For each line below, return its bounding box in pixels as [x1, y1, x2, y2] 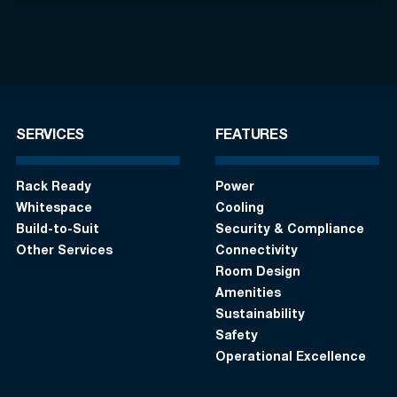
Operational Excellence [214, 351, 366, 364]
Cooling [214, 202, 264, 215]
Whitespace [16, 202, 92, 215]
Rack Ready [16, 181, 91, 194]
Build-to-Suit [16, 223, 99, 237]
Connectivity [214, 245, 298, 258]
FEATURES [214, 128, 288, 144]
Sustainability [214, 308, 305, 322]
